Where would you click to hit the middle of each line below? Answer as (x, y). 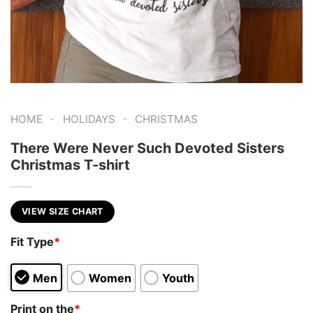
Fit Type (32, 242)
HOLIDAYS (89, 119)
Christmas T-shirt (70, 165)
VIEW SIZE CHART (63, 211)
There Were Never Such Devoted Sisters (147, 148)
